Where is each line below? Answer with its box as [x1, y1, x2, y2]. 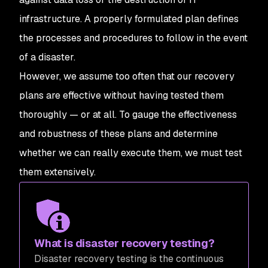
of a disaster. [19, 51, 75, 63]
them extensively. [19, 166, 96, 178]
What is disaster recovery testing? [34, 236, 215, 250]
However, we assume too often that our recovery [19, 70, 234, 83]
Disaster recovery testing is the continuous [34, 252, 224, 265]
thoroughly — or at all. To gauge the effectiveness [19, 108, 237, 121]
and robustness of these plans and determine [19, 127, 218, 140]
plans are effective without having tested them [19, 89, 224, 102]
